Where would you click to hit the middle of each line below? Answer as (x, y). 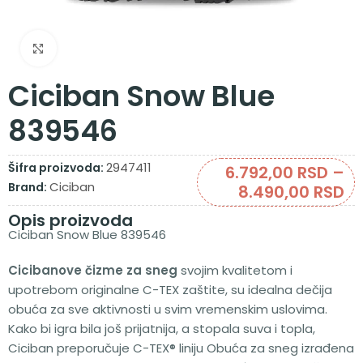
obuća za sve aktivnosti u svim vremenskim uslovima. (168, 309)
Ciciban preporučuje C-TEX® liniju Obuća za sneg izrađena (181, 348)
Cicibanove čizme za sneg (93, 270)
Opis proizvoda (70, 220)
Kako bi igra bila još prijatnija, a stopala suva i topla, (162, 329)
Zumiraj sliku (93, 49)
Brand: (29, 187)
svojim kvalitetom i (235, 270)
